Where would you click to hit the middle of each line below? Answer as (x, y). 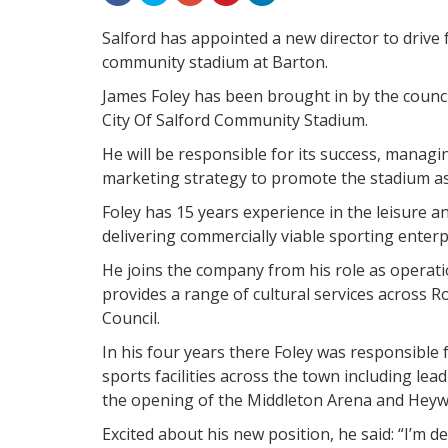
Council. (131, 317)
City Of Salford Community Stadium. (235, 119)
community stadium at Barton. (215, 61)
